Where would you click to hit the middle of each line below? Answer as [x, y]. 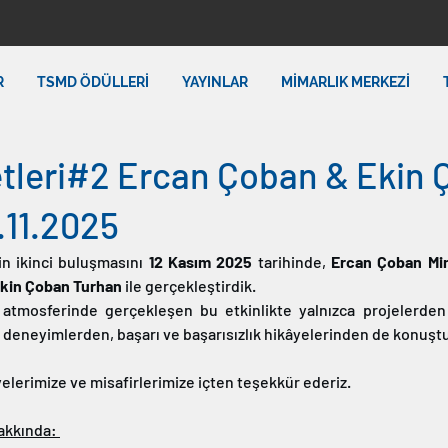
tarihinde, [292, 261]
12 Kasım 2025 [200, 261]
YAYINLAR [214, 82]
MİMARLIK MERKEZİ [345, 82]
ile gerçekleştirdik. [190, 285]
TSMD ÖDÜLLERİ [92, 82]
